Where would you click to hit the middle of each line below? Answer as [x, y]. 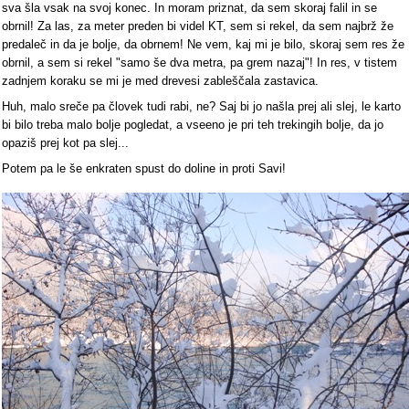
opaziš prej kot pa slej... [65, 142]
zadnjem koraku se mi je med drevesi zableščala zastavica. [160, 80]
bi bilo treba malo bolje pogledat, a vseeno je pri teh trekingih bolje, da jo [193, 124]
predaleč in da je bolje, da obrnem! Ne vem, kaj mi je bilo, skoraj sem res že [203, 44]
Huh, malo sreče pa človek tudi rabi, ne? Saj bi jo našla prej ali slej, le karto [201, 106]
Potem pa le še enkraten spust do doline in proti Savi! [144, 168]
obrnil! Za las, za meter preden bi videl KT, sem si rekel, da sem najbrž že [198, 26]
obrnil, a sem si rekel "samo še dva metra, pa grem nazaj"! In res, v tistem [199, 62]
